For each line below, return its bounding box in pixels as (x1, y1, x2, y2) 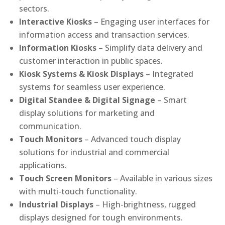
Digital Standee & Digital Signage (19, 94, 156, 106)
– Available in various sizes (114, 173, 213, 184)
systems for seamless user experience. (19, 81, 166, 93)
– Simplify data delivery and (98, 42, 203, 54)
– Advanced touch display (84, 134, 181, 145)
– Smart (157, 94, 187, 106)
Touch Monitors (19, 134, 83, 145)
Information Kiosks (19, 42, 97, 54)
